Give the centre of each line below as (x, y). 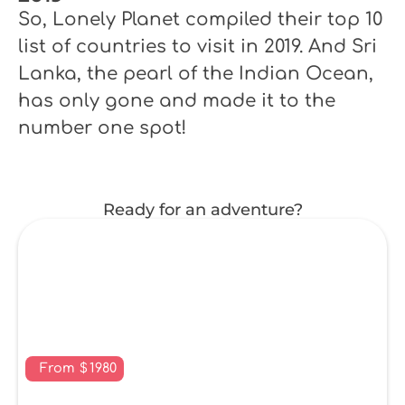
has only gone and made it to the (177, 101)
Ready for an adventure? (202, 210)
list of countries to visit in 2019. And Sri (198, 47)
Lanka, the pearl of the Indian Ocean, (196, 74)
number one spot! (102, 128)
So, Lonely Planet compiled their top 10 (200, 20)
